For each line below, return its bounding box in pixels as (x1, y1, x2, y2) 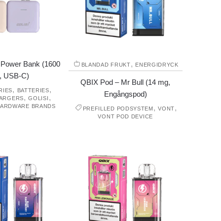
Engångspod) (104, 90, 147, 99)
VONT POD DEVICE (98, 113, 153, 120)
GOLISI (28, 95, 49, 102)
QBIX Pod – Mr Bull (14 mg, (80, 78, 171, 87)
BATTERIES (17, 87, 49, 94)
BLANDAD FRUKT (81, 62, 131, 68)
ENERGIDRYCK (135, 62, 179, 68)
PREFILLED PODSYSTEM (82, 106, 153, 112)
